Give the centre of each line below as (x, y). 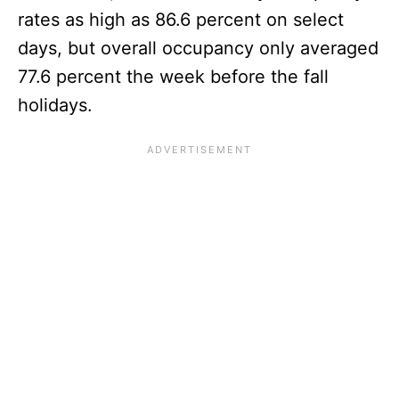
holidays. (55, 105)
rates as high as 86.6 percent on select (181, 19)
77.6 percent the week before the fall (173, 76)
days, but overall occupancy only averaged (198, 48)
